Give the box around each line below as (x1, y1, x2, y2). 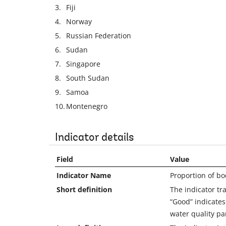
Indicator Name (56, 171, 111, 181)
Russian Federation (66, 31, 131, 41)
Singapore (66, 59, 100, 69)
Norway (66, 17, 92, 27)
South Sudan (66, 73, 109, 83)
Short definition (56, 185, 112, 195)
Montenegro (66, 101, 107, 111)
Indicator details (55, 133, 134, 144)
